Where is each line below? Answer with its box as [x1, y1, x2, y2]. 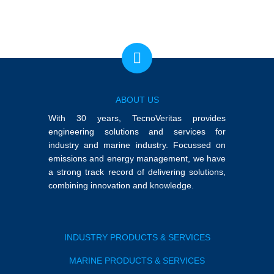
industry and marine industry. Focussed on [48, 140, 226, 150]
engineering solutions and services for [48, 127, 226, 136]
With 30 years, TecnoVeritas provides [48, 113, 226, 123]
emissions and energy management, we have [48, 154, 226, 163]
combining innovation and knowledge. [48, 180, 194, 190]
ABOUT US [115, 95, 159, 105]
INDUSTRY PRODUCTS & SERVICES [64, 232, 210, 242]
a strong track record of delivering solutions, [48, 167, 226, 177]
